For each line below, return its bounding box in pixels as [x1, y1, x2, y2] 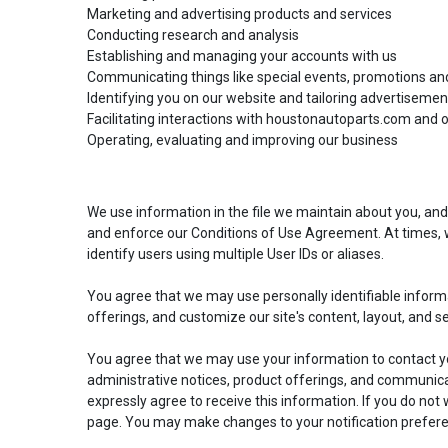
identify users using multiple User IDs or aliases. [87, 245, 387, 262]
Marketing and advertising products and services [87, 5, 392, 22]
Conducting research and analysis [87, 26, 299, 43]
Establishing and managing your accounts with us [87, 47, 397, 64]
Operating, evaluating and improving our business [87, 131, 398, 148]
